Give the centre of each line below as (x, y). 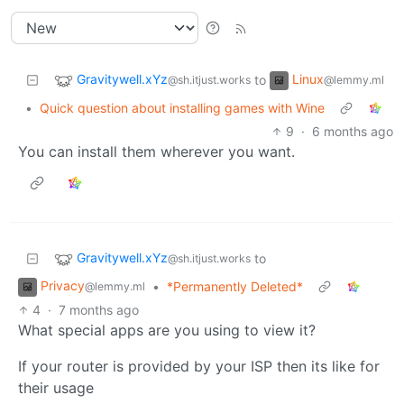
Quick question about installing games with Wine (182, 107)
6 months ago (353, 131)
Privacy (63, 285)
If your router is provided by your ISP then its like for (199, 366)
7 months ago (99, 309)
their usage (56, 387)
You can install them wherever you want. (156, 151)
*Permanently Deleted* (235, 286)
